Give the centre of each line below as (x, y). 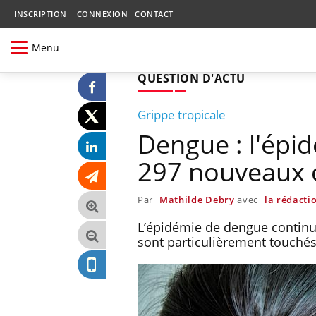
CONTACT (154, 14)
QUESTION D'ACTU (192, 78)
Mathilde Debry (197, 199)
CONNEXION (102, 14)
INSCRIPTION (41, 14)
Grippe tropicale (182, 114)
